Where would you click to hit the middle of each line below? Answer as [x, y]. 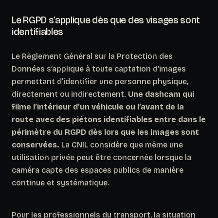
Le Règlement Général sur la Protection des [92, 56]
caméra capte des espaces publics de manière [98, 170]
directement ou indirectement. [70, 94]
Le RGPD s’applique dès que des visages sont [106, 20]
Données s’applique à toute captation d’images [99, 69]
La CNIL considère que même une [121, 145]
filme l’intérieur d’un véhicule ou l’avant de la [98, 107]
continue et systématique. [61, 182]
